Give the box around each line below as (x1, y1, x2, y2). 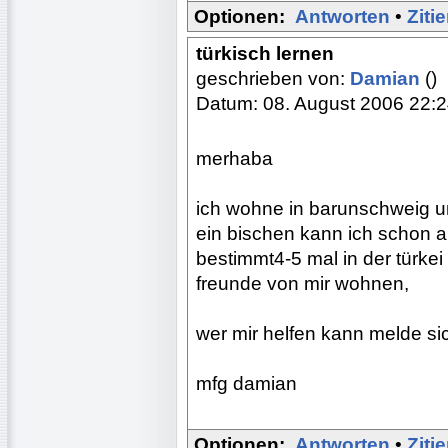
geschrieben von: (196, 67, 350, 89)
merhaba (196, 147, 273, 169)
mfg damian (196, 372, 297, 394)
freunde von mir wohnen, (196, 272, 409, 294)
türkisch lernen (196, 42, 334, 64)
